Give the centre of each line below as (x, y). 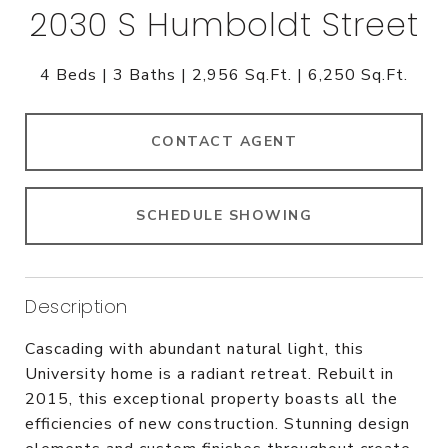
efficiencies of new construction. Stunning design (217, 423)
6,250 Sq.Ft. (358, 75)
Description (76, 306)
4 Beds (68, 75)
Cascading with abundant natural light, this (194, 348)
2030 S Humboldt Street (224, 24)
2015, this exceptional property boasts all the (211, 398)
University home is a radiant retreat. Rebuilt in (209, 373)
